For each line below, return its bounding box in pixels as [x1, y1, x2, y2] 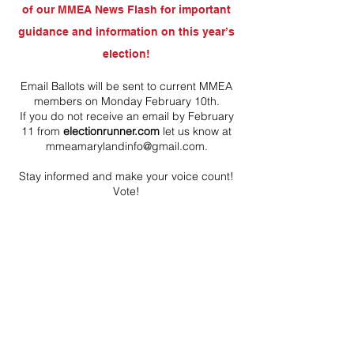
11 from [21, 124, 63, 138]
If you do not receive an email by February [19, 109, 234, 123]
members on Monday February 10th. [33, 94, 220, 108]
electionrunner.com [63, 124, 160, 138]
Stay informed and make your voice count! [19, 169, 234, 183]
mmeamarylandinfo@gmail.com [45, 139, 205, 153]
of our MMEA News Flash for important [22, 3, 231, 16]
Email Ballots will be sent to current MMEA [21, 79, 232, 93]
